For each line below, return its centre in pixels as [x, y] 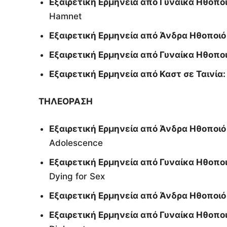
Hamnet [65, 16]
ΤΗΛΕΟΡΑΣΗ [66, 102]
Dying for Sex [77, 177]
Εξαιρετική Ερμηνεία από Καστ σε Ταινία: [137, 74]
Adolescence [76, 143]
